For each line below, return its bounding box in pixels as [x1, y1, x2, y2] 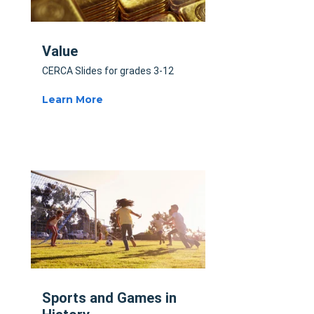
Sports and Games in [42, 289, 177, 306]
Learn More [42, 93, 103, 107]
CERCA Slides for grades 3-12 [42, 65, 174, 77]
